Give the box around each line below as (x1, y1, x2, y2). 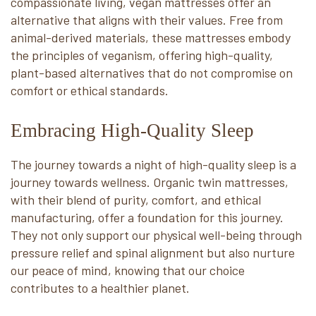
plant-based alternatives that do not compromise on (11, 65, 293, 80)
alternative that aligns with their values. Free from (11, 12, 283, 28)
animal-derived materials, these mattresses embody (11, 30, 291, 45)
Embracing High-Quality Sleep (11, 120, 254, 141)
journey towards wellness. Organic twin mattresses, (11, 174, 288, 190)
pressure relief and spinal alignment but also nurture (11, 245, 295, 260)
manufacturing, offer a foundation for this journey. (11, 209, 284, 225)
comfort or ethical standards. (11, 83, 169, 98)
